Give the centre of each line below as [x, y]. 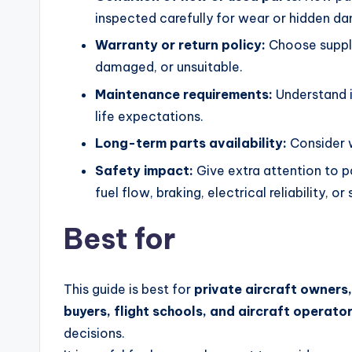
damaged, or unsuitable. [169, 67]
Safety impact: [144, 170]
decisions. [94, 333]
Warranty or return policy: [180, 45]
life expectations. [149, 116]
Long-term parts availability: [191, 143]
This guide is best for [129, 289]
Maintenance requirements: [184, 94]
